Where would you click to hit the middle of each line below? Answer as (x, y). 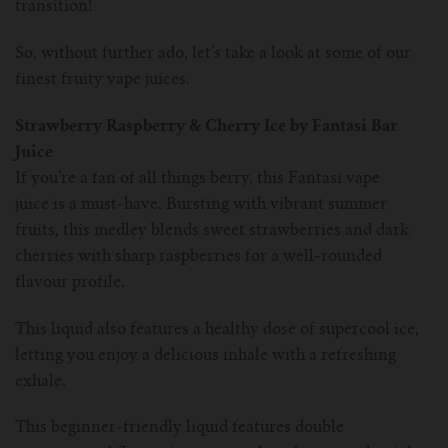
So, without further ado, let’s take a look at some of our (213, 54)
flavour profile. (72, 282)
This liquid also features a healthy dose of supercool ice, (217, 329)
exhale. (42, 381)
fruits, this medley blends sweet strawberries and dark (212, 230)
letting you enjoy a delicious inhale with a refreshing (205, 355)
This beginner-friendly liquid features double (179, 428)
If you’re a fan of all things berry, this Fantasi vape (197, 178)
